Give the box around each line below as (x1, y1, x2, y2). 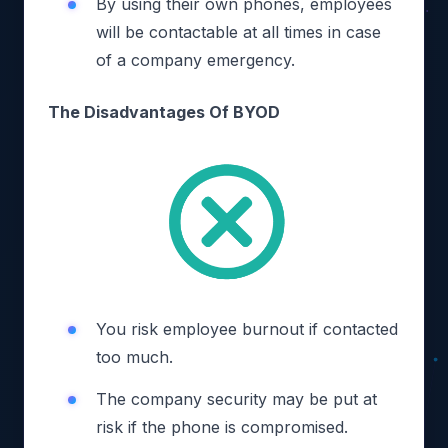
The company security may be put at (96, 389, 377, 409)
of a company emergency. (96, 50, 295, 70)
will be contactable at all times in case (96, 22, 381, 42)
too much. (96, 347, 173, 367)
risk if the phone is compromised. (96, 417, 348, 437)
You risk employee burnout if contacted (96, 319, 398, 339)
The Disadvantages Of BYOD (48, 102, 280, 122)
